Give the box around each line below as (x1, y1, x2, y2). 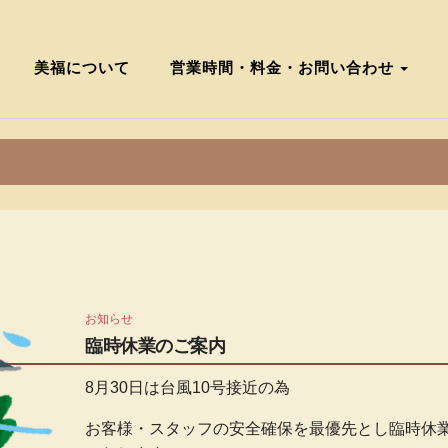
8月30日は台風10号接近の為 (85, 378, 291, 396)
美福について (34, 57, 130, 76)
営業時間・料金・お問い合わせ (170, 57, 398, 76)
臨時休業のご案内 (85, 334, 226, 358)
